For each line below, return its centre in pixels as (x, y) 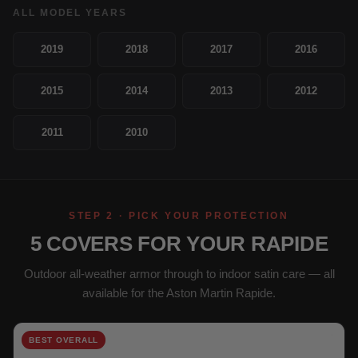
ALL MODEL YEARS (70, 13)
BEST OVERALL (64, 340)
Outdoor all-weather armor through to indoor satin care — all (179, 274)
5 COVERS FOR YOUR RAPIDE (179, 244)
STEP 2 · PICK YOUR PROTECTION (179, 216)
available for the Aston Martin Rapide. (179, 293)
